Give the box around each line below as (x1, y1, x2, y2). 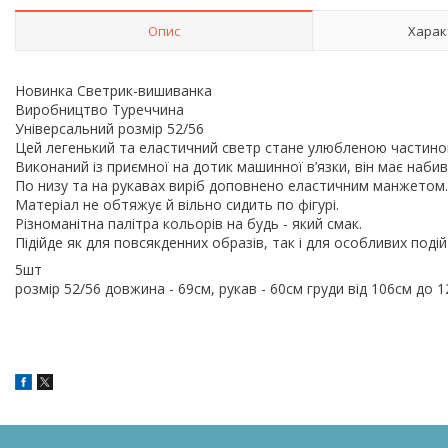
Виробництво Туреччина (15, 99, 188, 119)
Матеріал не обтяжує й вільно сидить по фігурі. (15, 194, 343, 214)
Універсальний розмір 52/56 (15, 118, 208, 138)
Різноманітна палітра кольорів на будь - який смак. (15, 213, 366, 233)
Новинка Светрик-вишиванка (15, 80, 216, 100)
